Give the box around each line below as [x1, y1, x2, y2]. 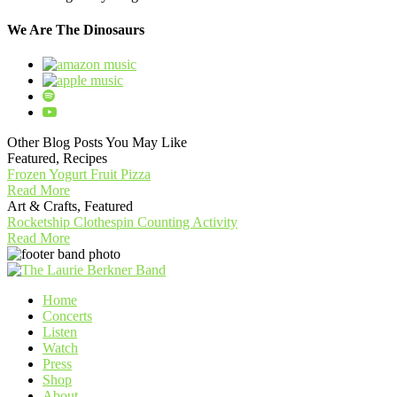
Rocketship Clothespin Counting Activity [7, 214, 237, 230]
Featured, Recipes [7, 151, 107, 167]
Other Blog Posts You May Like [7, 135, 187, 151]
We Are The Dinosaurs [7, 22, 144, 38]
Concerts [43, 308, 92, 324]
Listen [43, 324, 77, 340]
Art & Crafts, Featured [7, 198, 133, 214]
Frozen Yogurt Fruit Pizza [7, 167, 151, 183]
